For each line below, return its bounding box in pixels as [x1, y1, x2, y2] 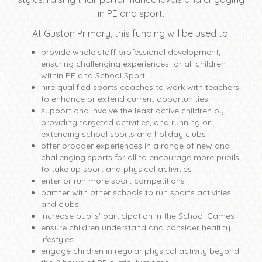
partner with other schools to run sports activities [41, 187, 231, 198]
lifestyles [41, 234, 74, 244]
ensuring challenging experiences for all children [41, 58, 226, 69]
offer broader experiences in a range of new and [41, 140, 230, 151]
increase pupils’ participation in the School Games [41, 211, 235, 221]
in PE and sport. [98, 8, 164, 19]
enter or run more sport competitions [41, 175, 185, 186]
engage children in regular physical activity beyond [41, 246, 239, 256]
